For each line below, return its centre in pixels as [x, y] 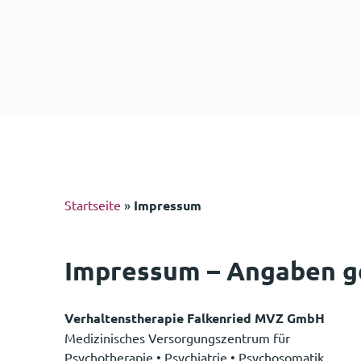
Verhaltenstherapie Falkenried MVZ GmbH [195, 317]
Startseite [93, 205]
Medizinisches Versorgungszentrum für [177, 337]
